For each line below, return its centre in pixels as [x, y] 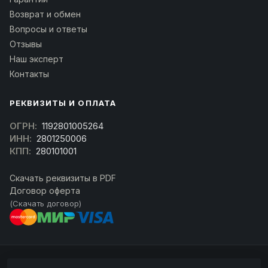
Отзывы [26, 44]
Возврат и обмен [45, 14]
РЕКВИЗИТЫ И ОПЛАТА [63, 103]
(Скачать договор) [45, 204]
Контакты [29, 74]
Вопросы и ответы [48, 29]
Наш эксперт [36, 59]
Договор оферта [45, 191]
